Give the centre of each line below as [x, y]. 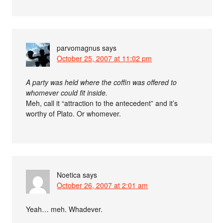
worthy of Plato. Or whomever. [74, 113]
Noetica [69, 174]
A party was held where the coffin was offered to [102, 82]
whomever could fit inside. [67, 92]
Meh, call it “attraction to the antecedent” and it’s [102, 103]
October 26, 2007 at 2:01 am [103, 185]
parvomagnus [79, 48]
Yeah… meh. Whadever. [64, 209]
